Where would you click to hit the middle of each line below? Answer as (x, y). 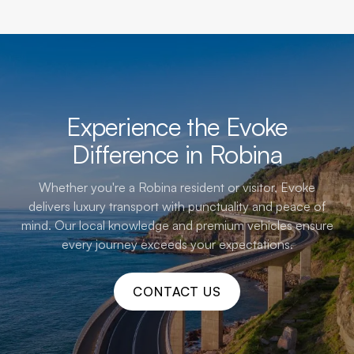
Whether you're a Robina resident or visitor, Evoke (177, 187)
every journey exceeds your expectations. (177, 244)
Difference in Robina (177, 154)
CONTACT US (177, 291)
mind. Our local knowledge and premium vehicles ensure (177, 225)
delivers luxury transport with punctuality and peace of (177, 206)
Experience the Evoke (177, 126)
